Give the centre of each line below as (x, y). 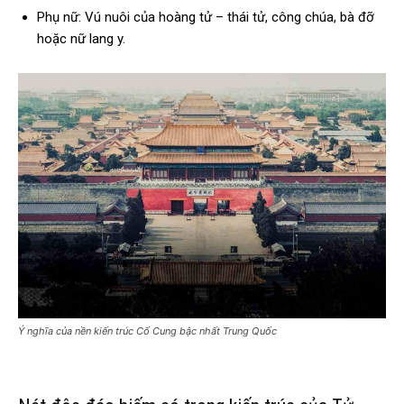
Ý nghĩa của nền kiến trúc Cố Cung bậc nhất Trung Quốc (147, 331)
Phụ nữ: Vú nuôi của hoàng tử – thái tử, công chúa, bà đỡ (206, 18)
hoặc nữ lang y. (81, 39)
